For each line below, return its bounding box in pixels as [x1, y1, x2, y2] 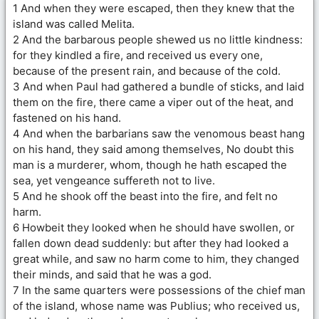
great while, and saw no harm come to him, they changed [13, 251, 299, 266]
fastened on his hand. [13, 110, 121, 125]
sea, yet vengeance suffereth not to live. [13, 173, 215, 187]
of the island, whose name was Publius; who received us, [13, 298, 300, 313]
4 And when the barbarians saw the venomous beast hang [13, 126, 305, 140]
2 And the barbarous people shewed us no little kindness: [13, 32, 303, 46]
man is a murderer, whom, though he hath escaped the [13, 157, 287, 172]
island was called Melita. [13, 16, 135, 31]
